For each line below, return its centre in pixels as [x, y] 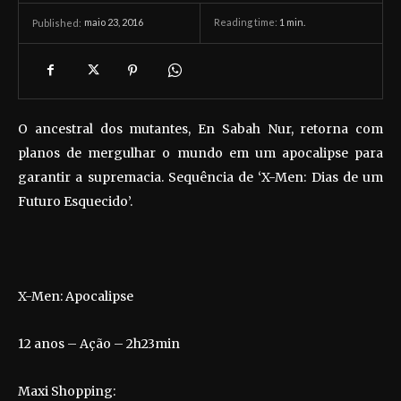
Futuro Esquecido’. [75, 201]
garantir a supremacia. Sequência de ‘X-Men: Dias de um [200, 177]
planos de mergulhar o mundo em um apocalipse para [200, 153]
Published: [57, 22]
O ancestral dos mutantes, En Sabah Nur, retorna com [200, 128]
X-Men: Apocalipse [76, 296]
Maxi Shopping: [67, 391]
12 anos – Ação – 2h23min [99, 343]
